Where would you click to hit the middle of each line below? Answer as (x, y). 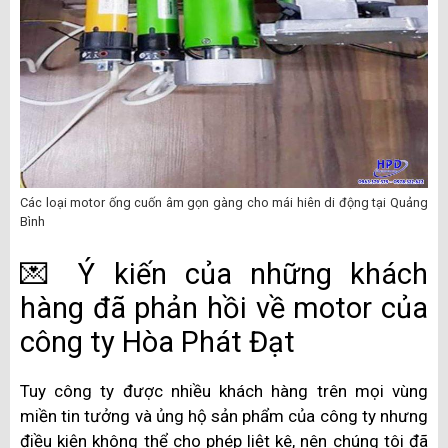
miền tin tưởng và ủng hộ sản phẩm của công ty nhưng (224, 415)
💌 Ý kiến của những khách (224, 273)
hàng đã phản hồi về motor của (224, 307)
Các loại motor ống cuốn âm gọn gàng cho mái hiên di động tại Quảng (224, 203)
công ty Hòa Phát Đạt (157, 341)
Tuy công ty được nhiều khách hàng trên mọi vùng (224, 390)
